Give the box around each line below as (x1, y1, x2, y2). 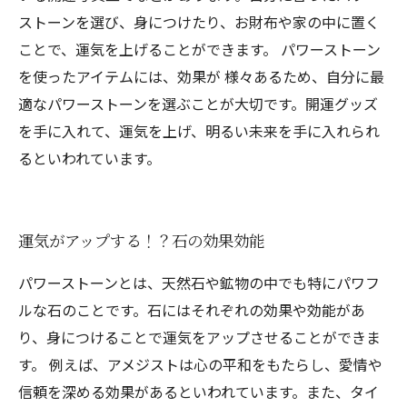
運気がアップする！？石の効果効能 (18, 229, 264, 252)
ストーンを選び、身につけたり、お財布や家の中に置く (18, 11, 380, 33)
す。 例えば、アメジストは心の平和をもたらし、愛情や (18, 353, 382, 375)
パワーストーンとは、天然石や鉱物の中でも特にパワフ (18, 272, 380, 293)
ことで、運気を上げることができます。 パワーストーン (18, 38, 381, 60)
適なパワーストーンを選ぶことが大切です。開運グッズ (18, 93, 378, 114)
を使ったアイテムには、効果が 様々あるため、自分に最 (18, 65, 384, 87)
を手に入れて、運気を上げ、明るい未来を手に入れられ (18, 120, 380, 142)
